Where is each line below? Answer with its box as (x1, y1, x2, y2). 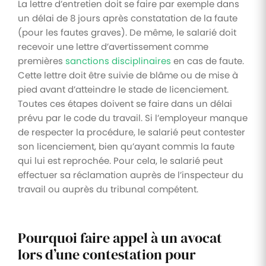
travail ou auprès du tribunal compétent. (18, 182, 198, 195)
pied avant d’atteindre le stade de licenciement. (18, 83, 229, 96)
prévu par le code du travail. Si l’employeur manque (18, 111, 248, 124)
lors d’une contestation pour (18, 244, 196, 264)
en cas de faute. (171, 54, 244, 67)
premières (18, 54, 65, 67)
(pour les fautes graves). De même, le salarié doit (18, 26, 236, 39)
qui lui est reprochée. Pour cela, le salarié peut (18, 154, 223, 167)
